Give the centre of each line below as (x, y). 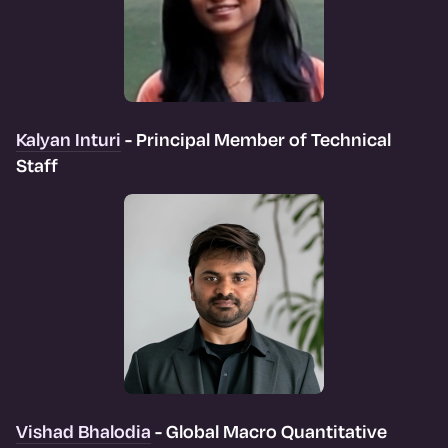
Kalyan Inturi (68, 138)
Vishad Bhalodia (83, 430)
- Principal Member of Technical (256, 138)
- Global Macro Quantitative (269, 430)
